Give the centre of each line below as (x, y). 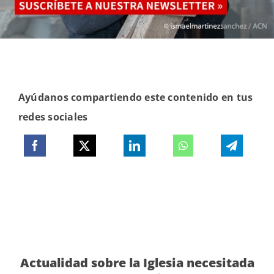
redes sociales (53, 117)
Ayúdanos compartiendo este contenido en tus (135, 97)
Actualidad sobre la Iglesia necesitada (137, 262)
